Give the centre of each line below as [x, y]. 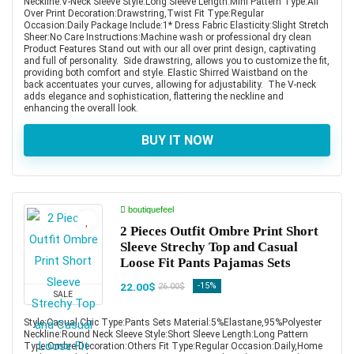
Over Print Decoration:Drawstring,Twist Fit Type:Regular [144, 13]
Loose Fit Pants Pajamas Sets [205, 262]
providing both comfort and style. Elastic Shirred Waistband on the [166, 72]
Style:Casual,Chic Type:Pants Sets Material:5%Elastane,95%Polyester [173, 322]
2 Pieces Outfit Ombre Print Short [219, 231]
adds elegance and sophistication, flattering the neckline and [154, 96]
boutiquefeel [150, 209]
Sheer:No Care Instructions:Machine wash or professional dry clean [168, 37]
